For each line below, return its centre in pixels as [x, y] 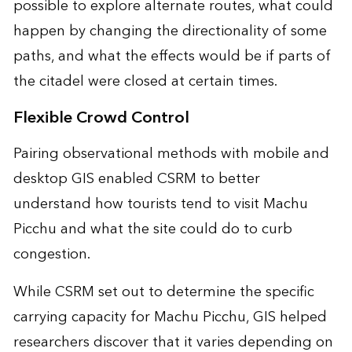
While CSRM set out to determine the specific [163, 292]
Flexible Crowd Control [101, 118]
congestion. [51, 255]
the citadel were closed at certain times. [145, 82]
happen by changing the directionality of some [170, 31]
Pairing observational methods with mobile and [171, 154]
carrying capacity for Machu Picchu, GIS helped [170, 317]
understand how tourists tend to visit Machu [160, 204]
